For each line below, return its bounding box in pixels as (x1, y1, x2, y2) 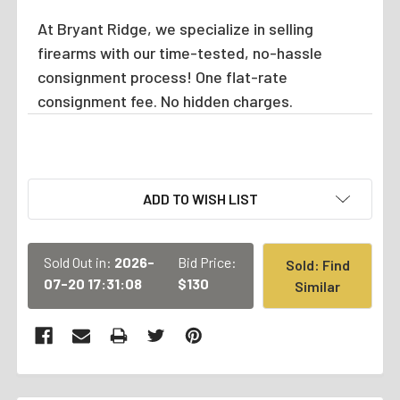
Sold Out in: (44, 253, 114, 271)
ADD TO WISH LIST (142, 189, 258, 207)
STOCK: (28, 201, 78, 219)
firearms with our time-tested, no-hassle (37, 42, 322, 62)
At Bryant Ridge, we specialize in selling (37, 18, 313, 38)
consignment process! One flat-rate (37, 66, 287, 87)
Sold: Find (285, 255, 350, 273)
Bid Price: (178, 253, 237, 271)
